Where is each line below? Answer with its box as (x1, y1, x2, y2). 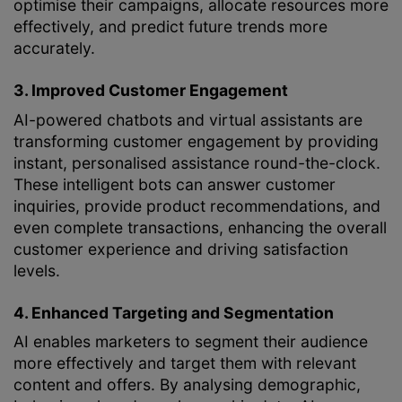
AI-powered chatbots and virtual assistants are (13, 109, 363, 129)
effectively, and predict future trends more (13, 17, 328, 36)
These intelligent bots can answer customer (13, 174, 336, 194)
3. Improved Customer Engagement (13, 80, 288, 100)
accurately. (13, 39, 95, 57)
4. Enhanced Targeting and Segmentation (13, 302, 334, 322)
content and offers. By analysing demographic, (13, 375, 361, 395)
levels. (13, 260, 60, 280)
